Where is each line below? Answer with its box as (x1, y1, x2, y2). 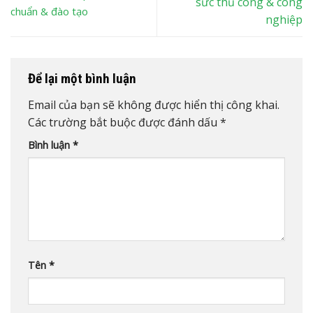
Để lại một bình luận (28, 71, 139, 87)
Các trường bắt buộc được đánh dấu (28, 115, 220, 131)
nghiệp (265, 12, 303, 28)
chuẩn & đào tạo (10, 3, 88, 18)
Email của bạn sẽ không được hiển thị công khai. (28, 97, 279, 113)
